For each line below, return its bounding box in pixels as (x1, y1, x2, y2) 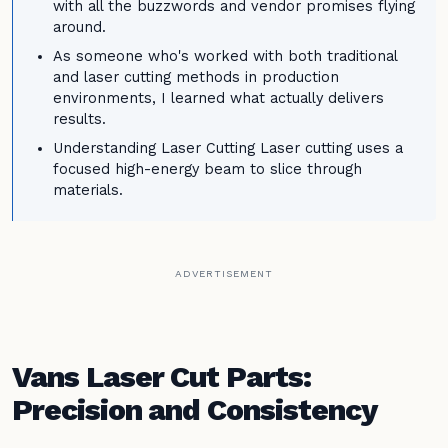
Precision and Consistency (12, 391, 377, 427)
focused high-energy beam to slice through (53, 161, 362, 178)
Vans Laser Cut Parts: (12, 358, 311, 394)
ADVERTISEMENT (175, 268, 273, 279)
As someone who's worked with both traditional (53, 48, 397, 65)
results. (53, 111, 106, 128)
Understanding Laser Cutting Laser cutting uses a (53, 140, 403, 157)
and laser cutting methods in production (53, 69, 339, 86)
